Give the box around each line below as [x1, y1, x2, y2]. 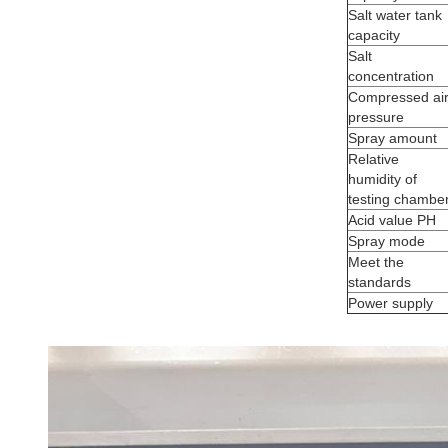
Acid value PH [348, 212, 436, 228]
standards [348, 274, 411, 290]
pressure [348, 109, 404, 125]
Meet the [348, 254, 404, 270]
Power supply [348, 295, 433, 311]
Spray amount [348, 130, 437, 146]
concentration [348, 68, 434, 84]
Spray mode [348, 233, 425, 249]
